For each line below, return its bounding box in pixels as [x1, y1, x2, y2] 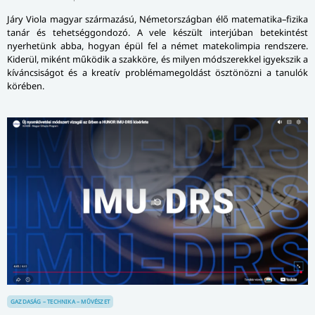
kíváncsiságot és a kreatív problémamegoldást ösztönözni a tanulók [7, 65, 308, 79]
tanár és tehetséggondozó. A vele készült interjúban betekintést [7, 25, 308, 39]
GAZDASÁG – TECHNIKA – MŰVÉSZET [11, 297, 110, 305]
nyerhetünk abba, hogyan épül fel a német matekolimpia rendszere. [7, 39, 308, 52]
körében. [7, 79, 44, 92]
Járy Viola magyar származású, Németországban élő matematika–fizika [7, 12, 308, 25]
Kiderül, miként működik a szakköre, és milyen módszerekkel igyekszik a [7, 52, 308, 65]
